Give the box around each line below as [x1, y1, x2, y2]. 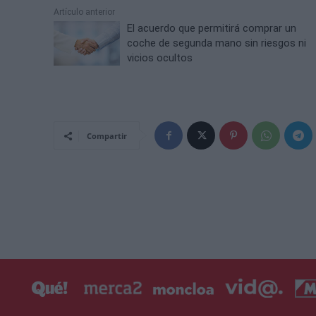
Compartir [87, 130, 127, 142]
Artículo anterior [54, 7, 115, 18]
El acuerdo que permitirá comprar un [127, 22, 297, 35]
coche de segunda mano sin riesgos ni [127, 37, 307, 50]
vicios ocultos [127, 51, 193, 65]
